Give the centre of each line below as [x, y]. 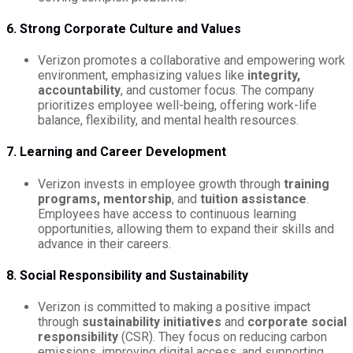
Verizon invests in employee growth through [161, 184]
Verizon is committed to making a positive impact [174, 307]
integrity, [274, 76]
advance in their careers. [104, 243]
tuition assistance [253, 199]
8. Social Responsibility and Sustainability [127, 275]
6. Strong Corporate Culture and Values [124, 28]
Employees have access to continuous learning [167, 214]
